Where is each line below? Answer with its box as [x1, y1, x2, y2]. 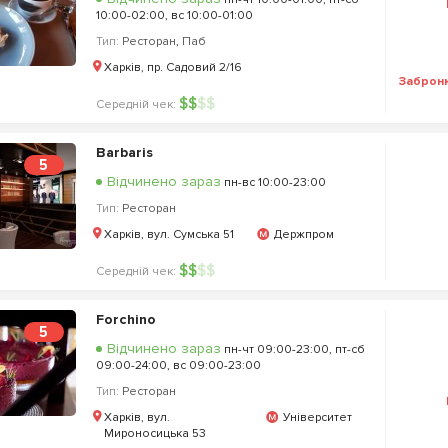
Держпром [273, 227, 334, 242]
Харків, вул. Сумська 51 [103, 227, 234, 242]
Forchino [95, 311, 156, 328]
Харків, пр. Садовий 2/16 [103, 60, 242, 75]
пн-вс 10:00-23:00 [220, 175, 326, 190]
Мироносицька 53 [103, 426, 206, 441]
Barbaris [95, 144, 153, 161]
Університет [282, 410, 352, 425]
